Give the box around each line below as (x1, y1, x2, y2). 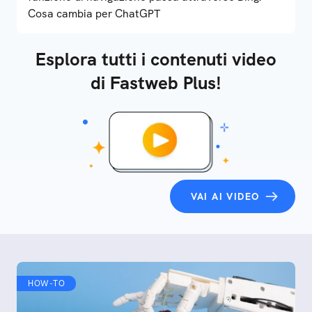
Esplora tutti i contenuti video (36, 47, 276, 71)
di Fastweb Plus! (91, 71, 221, 95)
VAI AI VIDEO (190, 190, 260, 203)
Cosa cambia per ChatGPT (28, 6, 160, 21)
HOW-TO (28, 278, 65, 289)
